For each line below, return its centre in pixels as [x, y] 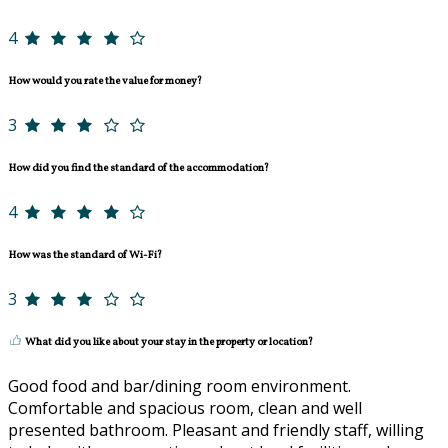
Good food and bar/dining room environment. [179, 385]
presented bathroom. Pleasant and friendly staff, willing [216, 429]
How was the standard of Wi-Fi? [85, 255]
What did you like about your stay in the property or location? [168, 342]
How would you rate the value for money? [105, 81]
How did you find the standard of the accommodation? [138, 168]
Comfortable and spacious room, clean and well [185, 407]
